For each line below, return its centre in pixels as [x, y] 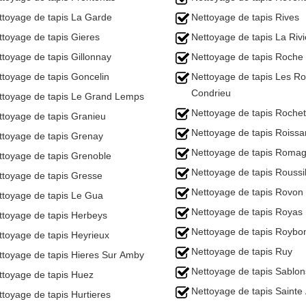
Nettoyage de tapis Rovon [247, 192]
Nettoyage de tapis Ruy [242, 251]
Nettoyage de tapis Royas [247, 212]
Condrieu [211, 93]
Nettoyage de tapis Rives [245, 17]
